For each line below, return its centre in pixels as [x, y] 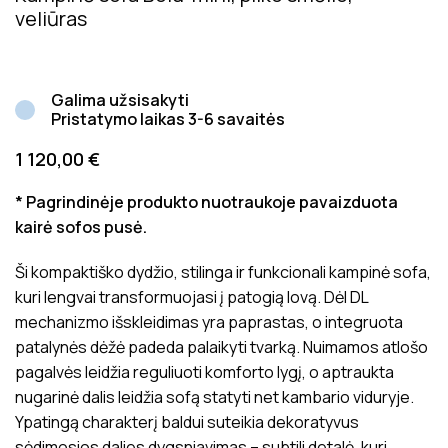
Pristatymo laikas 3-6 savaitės [168, 119]
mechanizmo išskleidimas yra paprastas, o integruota [209, 322]
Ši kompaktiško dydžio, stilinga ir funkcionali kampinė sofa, [223, 272]
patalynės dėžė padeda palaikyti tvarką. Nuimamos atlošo [221, 347]
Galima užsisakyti [120, 100]
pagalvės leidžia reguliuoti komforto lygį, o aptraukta [204, 372]
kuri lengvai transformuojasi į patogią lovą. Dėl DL [191, 297]
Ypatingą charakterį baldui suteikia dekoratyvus [187, 422]
